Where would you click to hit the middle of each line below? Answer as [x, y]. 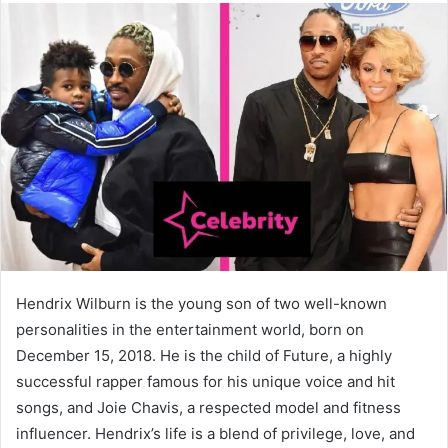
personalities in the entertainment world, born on [190, 330]
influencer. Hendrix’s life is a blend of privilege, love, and [215, 434]
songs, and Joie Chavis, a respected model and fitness [208, 408]
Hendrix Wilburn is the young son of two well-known [201, 304]
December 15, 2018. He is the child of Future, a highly [204, 356]
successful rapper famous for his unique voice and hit [205, 382]
